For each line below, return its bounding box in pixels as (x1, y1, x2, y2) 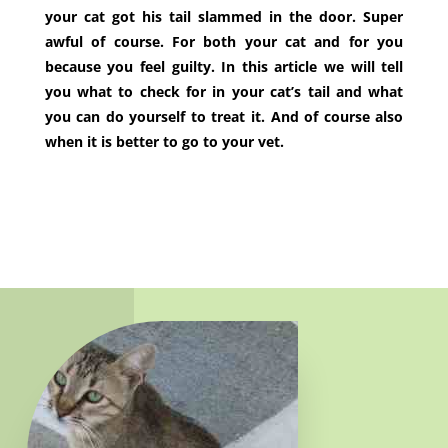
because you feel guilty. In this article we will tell (44, 57, 404, 76)
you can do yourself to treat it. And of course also (44, 107, 404, 126)
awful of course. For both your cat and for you (44, 32, 404, 51)
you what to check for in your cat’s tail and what (44, 82, 404, 101)
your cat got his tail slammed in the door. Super (44, 7, 404, 26)
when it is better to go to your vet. (44, 132, 284, 151)
